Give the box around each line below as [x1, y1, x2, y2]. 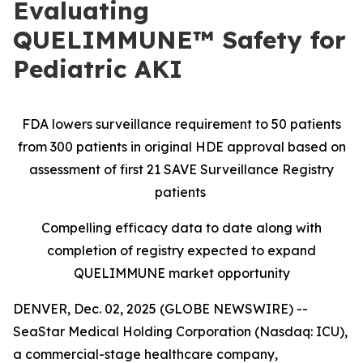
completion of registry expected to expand [47, 242, 316, 258]
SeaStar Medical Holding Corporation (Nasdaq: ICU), [13, 323, 348, 340]
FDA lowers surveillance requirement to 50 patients [22, 116, 341, 132]
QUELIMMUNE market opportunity [73, 265, 290, 281]
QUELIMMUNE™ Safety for [13, 24, 346, 55]
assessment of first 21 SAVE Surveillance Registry [29, 161, 334, 177]
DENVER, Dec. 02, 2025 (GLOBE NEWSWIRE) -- [13, 301, 308, 317]
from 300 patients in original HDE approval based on [17, 139, 346, 155]
